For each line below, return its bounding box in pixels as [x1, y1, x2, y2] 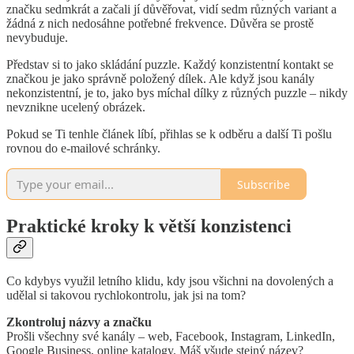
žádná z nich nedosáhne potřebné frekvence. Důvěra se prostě [6, 17, 314, 31]
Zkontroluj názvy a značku [6, 314, 152, 329]
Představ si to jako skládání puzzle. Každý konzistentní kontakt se [6, 58, 333, 72]
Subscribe [237, 176, 290, 192]
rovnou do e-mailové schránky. [6, 141, 160, 156]
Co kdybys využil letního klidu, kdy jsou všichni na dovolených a [6, 273, 333, 288]
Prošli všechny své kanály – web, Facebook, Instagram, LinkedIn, [6, 329, 335, 343]
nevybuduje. [6, 31, 68, 45]
